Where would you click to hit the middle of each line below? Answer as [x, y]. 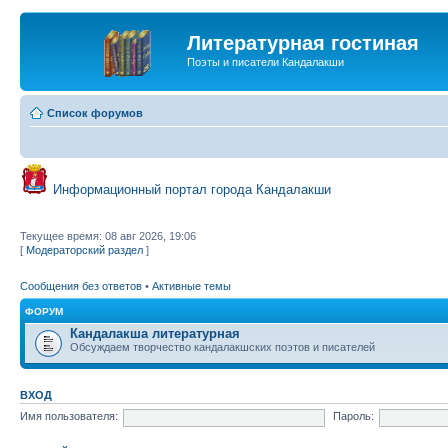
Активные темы [191, 285]
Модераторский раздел [84, 250]
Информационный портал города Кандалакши [192, 189]
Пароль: [353, 416]
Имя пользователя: [69, 416]
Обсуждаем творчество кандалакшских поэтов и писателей [222, 346]
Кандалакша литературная [155, 333]
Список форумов [95, 112]
